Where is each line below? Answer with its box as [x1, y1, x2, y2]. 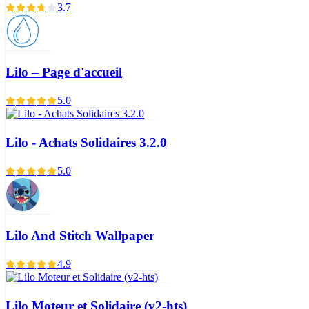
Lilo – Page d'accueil [6, 65, 122, 80]
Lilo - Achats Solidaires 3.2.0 [6, 134, 167, 150]
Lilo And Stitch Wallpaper [6, 228, 154, 243]
